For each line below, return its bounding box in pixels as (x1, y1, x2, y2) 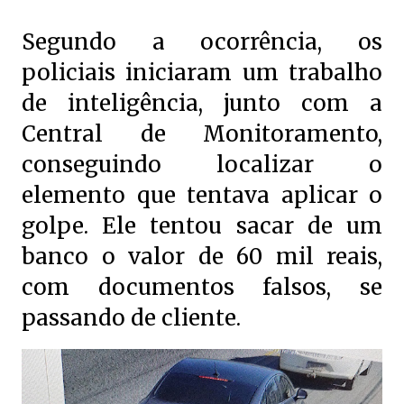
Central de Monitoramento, (22, 120, 382, 148)
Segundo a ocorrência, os (22, 28, 382, 56)
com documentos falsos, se (22, 273, 382, 301)
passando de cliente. (22, 304, 246, 332)
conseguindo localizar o (22, 151, 382, 179)
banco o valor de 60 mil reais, (22, 243, 382, 271)
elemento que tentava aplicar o (22, 181, 382, 209)
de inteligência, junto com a (22, 89, 382, 117)
